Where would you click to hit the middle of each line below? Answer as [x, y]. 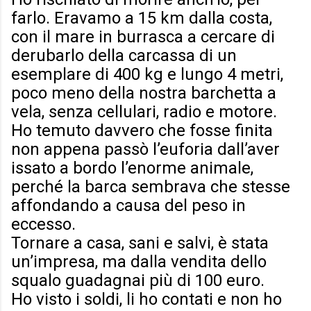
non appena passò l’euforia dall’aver [145, 150]
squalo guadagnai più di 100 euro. [138, 281]
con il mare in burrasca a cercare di [143, 37]
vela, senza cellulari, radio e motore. [144, 112]
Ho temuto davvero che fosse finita [142, 131]
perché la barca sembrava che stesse [151, 187]
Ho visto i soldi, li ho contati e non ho [146, 300]
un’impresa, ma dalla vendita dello [139, 262]
